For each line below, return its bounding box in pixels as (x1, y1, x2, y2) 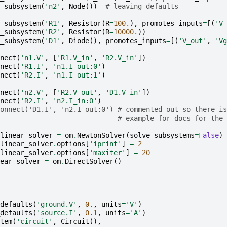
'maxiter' (89, 148, 126, 157)
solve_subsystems (129, 131, 195, 139)
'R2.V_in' (101, 53, 138, 62)
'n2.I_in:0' (52, 96, 97, 105)
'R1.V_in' (56, 53, 93, 62)
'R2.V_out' (56, 88, 97, 96)
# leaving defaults (105, 2, 178, 10)
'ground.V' (36, 200, 77, 208)
